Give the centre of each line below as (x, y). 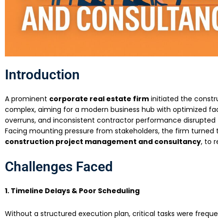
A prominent (27, 99)
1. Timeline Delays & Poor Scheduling (72, 191)
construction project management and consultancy (103, 141)
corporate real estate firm (99, 99)
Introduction (42, 74)
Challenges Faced (59, 167)
